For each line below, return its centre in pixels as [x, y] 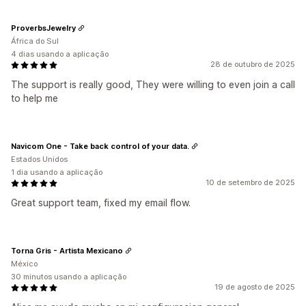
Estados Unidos [39, 159]
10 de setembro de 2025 [250, 182]
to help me [34, 98]
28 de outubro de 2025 [253, 64]
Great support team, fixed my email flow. [101, 203]
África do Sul [35, 41]
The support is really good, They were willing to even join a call [153, 84]
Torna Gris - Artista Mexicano [67, 250]
